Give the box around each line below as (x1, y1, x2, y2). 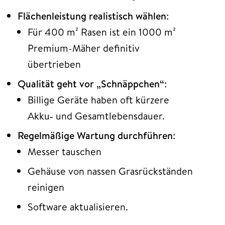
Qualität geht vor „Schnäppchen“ (18, 77, 164, 91)
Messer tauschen (28, 145, 101, 159)
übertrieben (28, 57, 81, 71)
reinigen (28, 180, 64, 194)
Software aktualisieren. (28, 200, 128, 214)
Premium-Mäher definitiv (28, 41, 140, 55)
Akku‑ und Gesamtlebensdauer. (28, 109, 165, 123)
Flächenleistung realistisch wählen (18, 9, 166, 23)
